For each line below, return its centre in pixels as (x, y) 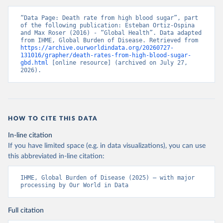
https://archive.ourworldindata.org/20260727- (97, 48)
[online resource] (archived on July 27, (118, 63)
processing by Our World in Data (74, 185)
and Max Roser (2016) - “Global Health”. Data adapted (111, 33)
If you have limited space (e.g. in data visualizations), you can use (107, 146)
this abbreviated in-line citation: (56, 156)
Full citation (26, 211)
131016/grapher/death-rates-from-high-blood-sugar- (106, 55)
